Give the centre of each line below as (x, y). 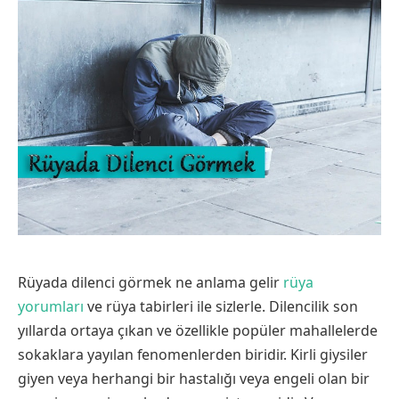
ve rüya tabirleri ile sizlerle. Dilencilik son (221, 306)
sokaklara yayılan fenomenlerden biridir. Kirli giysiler (193, 354)
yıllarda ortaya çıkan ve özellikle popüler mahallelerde (198, 330)
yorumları (51, 306)
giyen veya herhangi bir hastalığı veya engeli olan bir (194, 378)
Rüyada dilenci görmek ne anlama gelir (151, 282)
